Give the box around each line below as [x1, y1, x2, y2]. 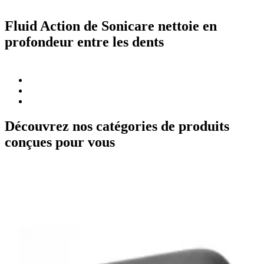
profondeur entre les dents [5, 34, 164, 50]
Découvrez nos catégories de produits [5, 118, 229, 134]
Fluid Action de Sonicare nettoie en [5, 18, 217, 34]
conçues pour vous [5, 134, 115, 150]
